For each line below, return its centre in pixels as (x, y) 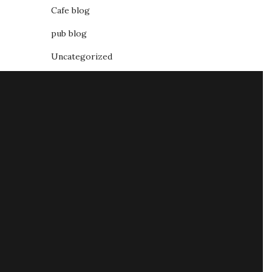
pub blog (69, 33)
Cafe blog (70, 10)
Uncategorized (81, 56)
